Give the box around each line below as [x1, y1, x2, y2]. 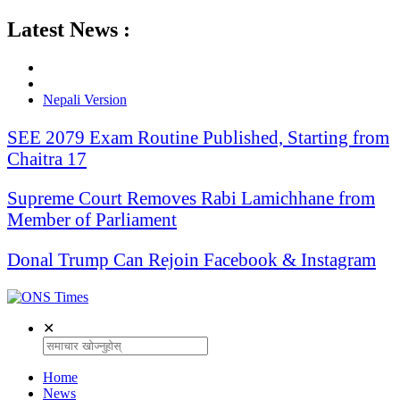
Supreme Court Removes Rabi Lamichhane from [7, 187, 375, 209]
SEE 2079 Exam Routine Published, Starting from [7, 126, 389, 147]
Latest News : [7, 17, 130, 41]
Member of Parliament [7, 209, 177, 230]
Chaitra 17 [7, 147, 87, 169]
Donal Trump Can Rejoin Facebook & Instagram [7, 249, 376, 271]
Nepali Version [43, 91, 127, 107]
